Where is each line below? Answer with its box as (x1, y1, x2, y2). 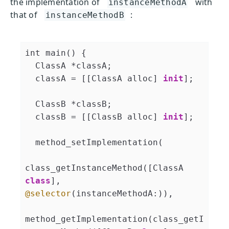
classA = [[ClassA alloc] (35, 73, 163, 83)
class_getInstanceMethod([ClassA (25, 163, 189, 173)
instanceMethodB (45, 10, 124, 20)
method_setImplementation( (25, 137, 35, 147)
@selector (25, 188, 71, 198)
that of (10, 9, 37, 20)
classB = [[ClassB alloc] (35, 111, 163, 122)
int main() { (25, 48, 86, 58)
